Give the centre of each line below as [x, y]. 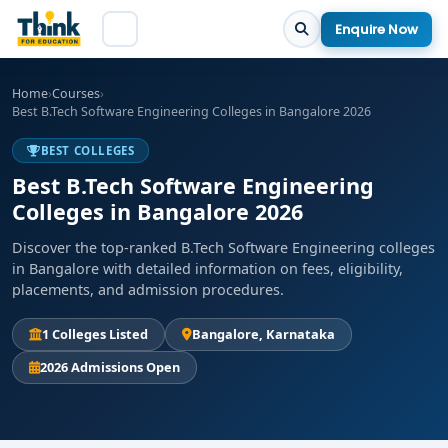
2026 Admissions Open [110, 367]
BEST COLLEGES [87, 150]
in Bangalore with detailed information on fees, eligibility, [207, 268]
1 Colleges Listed [95, 334]
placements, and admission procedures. [148, 289]
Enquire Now [376, 29]
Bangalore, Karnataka [263, 334]
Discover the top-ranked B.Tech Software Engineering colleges [223, 247]
